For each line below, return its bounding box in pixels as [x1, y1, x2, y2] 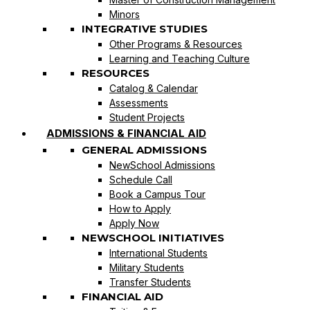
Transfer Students [109, 275, 191, 288]
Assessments [109, 96, 168, 109]
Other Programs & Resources [109, 37, 242, 50]
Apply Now [109, 217, 159, 229]
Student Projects [109, 111, 185, 123]
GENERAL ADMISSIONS [82, 143, 207, 156]
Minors [109, 8, 140, 20]
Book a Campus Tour [109, 188, 206, 200]
